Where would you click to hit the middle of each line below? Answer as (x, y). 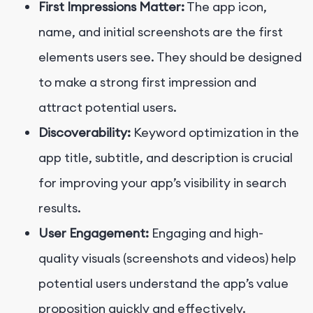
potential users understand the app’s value (163, 284)
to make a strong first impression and (147, 82)
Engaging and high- (206, 233)
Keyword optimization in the (215, 133)
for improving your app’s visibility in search (162, 183)
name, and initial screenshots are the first (161, 32)
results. (60, 208)
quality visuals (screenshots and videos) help (167, 259)
